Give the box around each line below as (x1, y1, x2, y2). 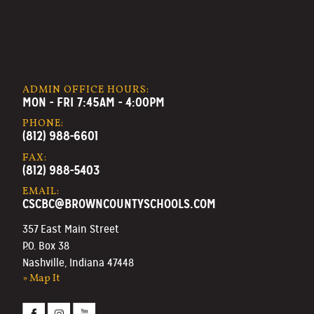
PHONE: (22, 116, 64, 131)
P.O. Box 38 (22, 238, 69, 253)
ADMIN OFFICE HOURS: (22, 83, 149, 97)
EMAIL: (22, 184, 60, 199)
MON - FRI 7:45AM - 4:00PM (22, 94, 165, 111)
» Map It (22, 271, 60, 285)
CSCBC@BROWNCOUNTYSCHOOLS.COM (22, 196, 216, 212)
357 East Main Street (22, 221, 119, 236)
